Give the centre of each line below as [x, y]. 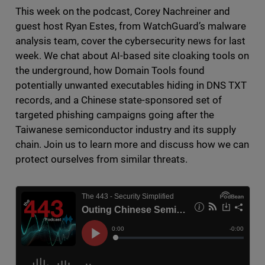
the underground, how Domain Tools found [110, 71]
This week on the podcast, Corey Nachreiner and [123, 12]
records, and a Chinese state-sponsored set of [119, 100]
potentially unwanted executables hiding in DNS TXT [131, 85]
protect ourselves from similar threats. [103, 159]
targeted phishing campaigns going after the [115, 115]
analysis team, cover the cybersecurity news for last [130, 41]
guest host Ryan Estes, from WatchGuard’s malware [131, 26]
